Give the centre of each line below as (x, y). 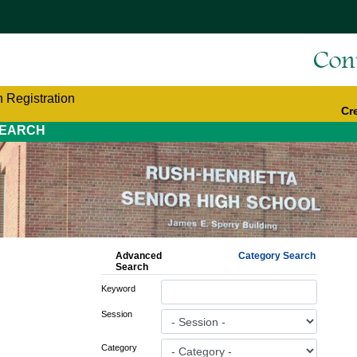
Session (117, 314)
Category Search (277, 255)
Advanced (138, 255)
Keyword (119, 289)
